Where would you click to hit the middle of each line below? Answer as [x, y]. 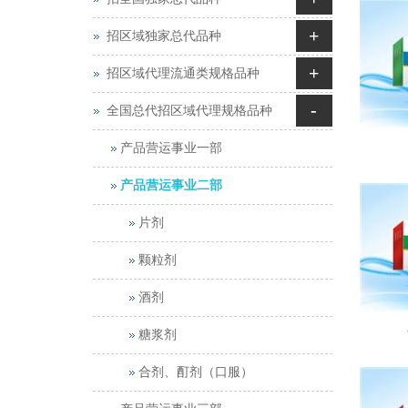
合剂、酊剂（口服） [196, 372]
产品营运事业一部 [171, 148]
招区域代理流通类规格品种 [183, 73]
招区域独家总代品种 [164, 36]
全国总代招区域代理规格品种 [189, 111]
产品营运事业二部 [171, 185]
